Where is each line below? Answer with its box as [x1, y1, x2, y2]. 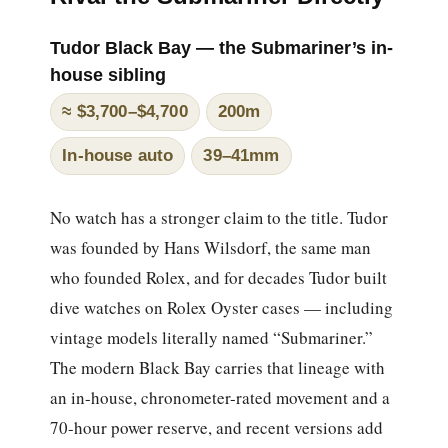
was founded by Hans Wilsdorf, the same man [50, 235, 372, 259]
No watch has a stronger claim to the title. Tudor [50, 205, 389, 229]
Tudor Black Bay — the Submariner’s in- [50, 36, 394, 58]
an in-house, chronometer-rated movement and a [50, 385, 391, 409]
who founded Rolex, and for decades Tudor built [50, 265, 388, 289]
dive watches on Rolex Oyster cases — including [50, 295, 394, 319]
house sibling [50, 63, 167, 85]
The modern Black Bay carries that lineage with [50, 355, 386, 379]
